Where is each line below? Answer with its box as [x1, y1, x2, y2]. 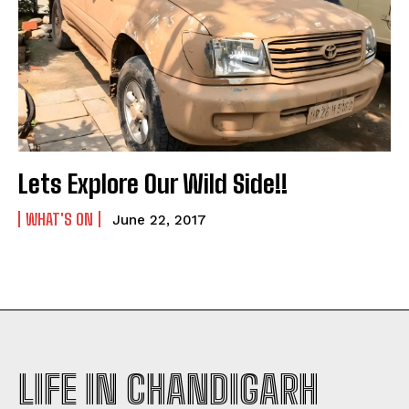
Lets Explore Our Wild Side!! [18, 168, 288, 200]
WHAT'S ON [26, 209, 93, 230]
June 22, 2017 [112, 212, 206, 229]
